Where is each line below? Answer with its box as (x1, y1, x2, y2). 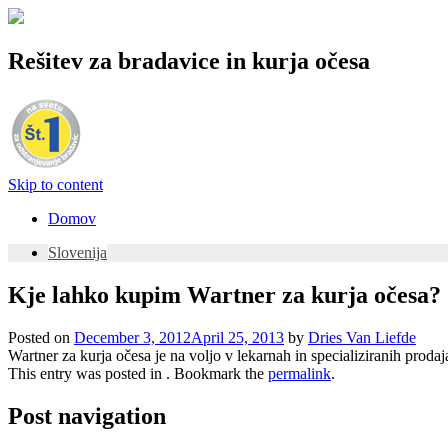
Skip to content (8, 175, 103, 193)
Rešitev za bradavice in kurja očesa (8, 47, 370, 74)
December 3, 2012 (74, 328, 191, 346)
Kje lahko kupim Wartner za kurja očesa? (8, 281, 441, 308)
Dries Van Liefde (308, 328, 416, 346)
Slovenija (48, 243, 107, 261)
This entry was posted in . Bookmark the (8, 364, 268, 382)
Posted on (8, 328, 74, 346)
